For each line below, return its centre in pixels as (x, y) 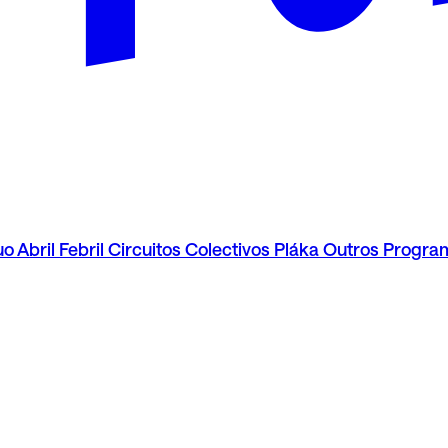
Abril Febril (60, 249)
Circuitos (144, 249)
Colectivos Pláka (252, 249)
